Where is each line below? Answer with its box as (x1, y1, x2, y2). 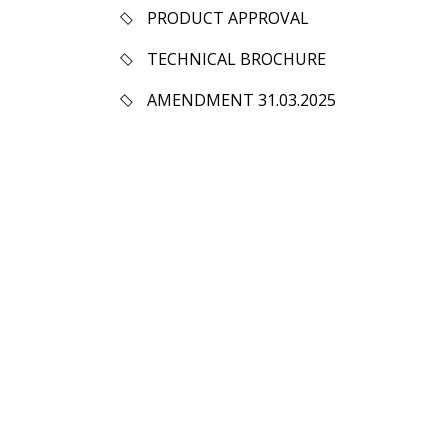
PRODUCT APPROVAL (147, 7, 309, 29)
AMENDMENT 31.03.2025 (147, 89, 336, 111)
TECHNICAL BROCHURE (147, 48, 326, 70)
